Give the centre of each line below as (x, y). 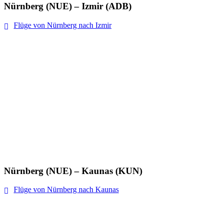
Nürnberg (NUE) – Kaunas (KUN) (73, 171)
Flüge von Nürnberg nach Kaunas (66, 190)
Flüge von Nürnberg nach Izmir (63, 25)
